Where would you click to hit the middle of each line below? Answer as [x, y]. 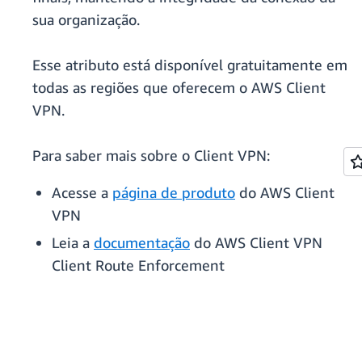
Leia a [73, 243]
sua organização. [86, 20]
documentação [142, 243]
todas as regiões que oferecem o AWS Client [179, 88]
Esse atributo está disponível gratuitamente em [190, 65]
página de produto [174, 193]
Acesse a [82, 193]
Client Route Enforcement [138, 265]
